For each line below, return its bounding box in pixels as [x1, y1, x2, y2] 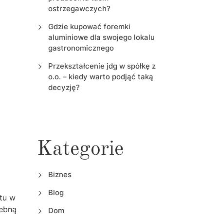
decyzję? [48, 83, 80, 92]
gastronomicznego [48, 43, 114, 53]
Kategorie [37, 139, 124, 160]
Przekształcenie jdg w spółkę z [48, 61, 156, 71]
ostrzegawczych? [48, 4, 110, 14]
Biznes [48, 170, 72, 180]
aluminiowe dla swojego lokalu [48, 33, 155, 42]
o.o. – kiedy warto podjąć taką [48, 72, 153, 82]
